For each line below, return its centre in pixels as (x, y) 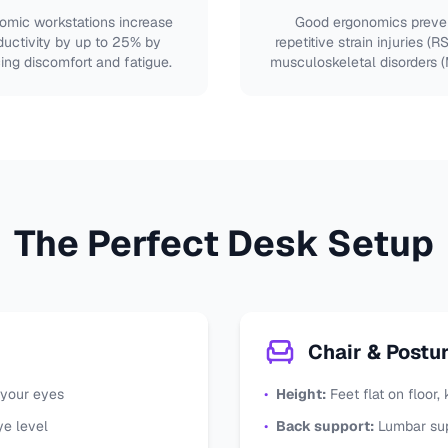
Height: (301, 394)
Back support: (325, 426)
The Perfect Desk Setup (224, 243)
